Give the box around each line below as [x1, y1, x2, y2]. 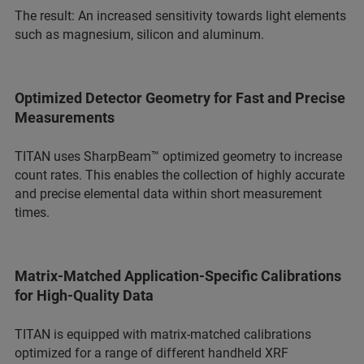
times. [15, 205, 50, 221]
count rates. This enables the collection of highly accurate [15, 167, 344, 184]
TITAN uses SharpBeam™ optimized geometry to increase [15, 149, 342, 165]
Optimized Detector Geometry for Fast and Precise [15, 89, 345, 107]
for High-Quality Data [15, 287, 154, 305]
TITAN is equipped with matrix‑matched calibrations [15, 327, 311, 343]
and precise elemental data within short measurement [15, 186, 322, 202]
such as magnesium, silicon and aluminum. [15, 27, 267, 43]
